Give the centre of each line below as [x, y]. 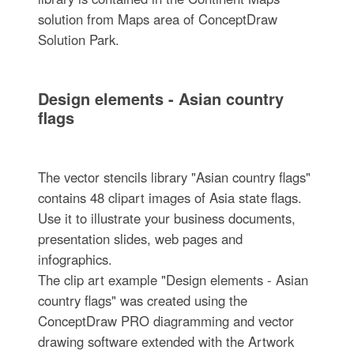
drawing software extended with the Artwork [166, 341]
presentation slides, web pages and [140, 239]
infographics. [75, 259]
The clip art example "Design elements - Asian [173, 280]
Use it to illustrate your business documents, [166, 218]
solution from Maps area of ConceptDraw [157, 19]
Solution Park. [78, 40]
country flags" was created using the [142, 300]
